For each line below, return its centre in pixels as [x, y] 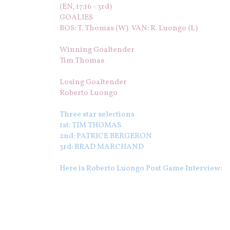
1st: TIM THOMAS [90, 126]
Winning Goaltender [97, 50]
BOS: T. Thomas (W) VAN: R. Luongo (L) [129, 29]
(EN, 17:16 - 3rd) [87, 7]
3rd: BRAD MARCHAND [102, 147]
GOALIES [76, 18]
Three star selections [97, 115]
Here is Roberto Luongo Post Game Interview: [141, 169]
